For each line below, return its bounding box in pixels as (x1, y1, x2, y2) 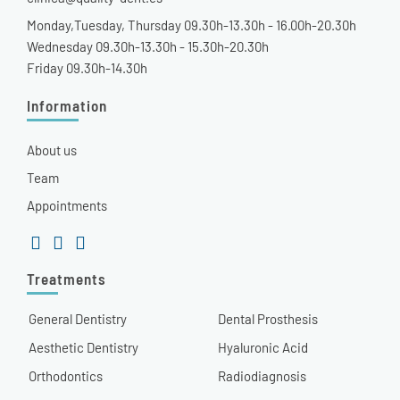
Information (27, 96, 107, 115)
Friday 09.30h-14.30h (27, 60, 147, 77)
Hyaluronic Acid (218, 339, 309, 356)
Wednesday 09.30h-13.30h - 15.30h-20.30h (27, 38, 269, 55)
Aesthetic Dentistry (29, 339, 138, 356)
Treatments (27, 270, 106, 288)
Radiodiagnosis (218, 368, 307, 385)
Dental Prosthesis (218, 311, 319, 328)
